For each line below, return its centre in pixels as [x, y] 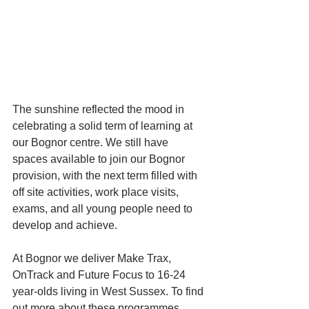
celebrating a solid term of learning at [104, 126]
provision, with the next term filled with [106, 176]
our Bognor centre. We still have [92, 143]
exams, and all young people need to [104, 209]
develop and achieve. [66, 226]
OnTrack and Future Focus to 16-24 [100, 275]
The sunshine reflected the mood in [100, 110]
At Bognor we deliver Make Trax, [93, 259]
